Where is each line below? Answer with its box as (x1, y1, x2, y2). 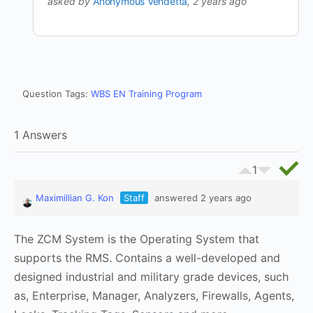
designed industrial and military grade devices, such (14, 270, 289, 284)
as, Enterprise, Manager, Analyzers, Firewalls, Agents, (14, 289, 294, 303)
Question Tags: (22, 88, 91, 99)
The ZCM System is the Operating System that (14, 232, 259, 246)
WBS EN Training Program (91, 88, 202, 99)
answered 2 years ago (152, 192, 252, 203)
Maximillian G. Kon (36, 192, 114, 203)
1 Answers (14, 128, 67, 142)
